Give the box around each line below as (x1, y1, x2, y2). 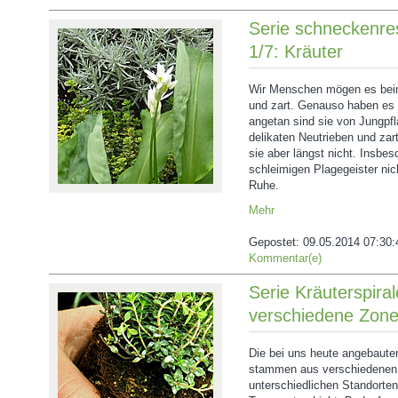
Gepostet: (249, 235, 303, 249)
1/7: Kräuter (249, 42, 343, 61)
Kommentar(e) (249, 251, 322, 265)
